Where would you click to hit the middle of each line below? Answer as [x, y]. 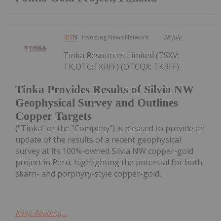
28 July [172, 37]
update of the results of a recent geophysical [98, 139]
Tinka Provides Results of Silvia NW [105, 89]
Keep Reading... [41, 212]
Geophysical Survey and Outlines [97, 103]
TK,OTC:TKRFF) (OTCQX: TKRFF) [121, 66]
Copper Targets [54, 116]
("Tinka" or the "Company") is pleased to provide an [110, 128]
